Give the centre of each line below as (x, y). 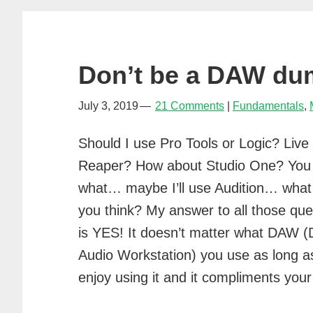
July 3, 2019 (108, 106)
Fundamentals (268, 106)
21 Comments (190, 106)
